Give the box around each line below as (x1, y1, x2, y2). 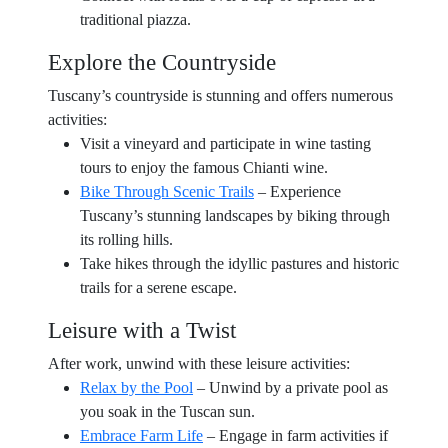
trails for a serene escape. (80, 279, 237, 296)
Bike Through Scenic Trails (80, 183, 254, 200)
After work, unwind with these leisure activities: (48, 355, 350, 372)
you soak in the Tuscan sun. (80, 403, 255, 420)
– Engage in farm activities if (203, 427, 388, 444)
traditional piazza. (80, 11, 191, 28)
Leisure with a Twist (48, 317, 236, 343)
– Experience (254, 183, 341, 200)
